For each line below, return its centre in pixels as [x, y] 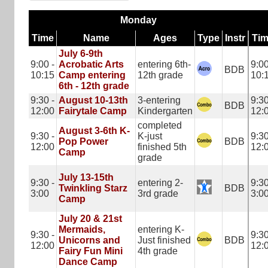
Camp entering [92, 75]
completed [160, 125]
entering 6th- [164, 64]
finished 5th [162, 147]
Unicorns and [89, 240]
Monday [138, 20]
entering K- [161, 229]
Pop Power [83, 141]
